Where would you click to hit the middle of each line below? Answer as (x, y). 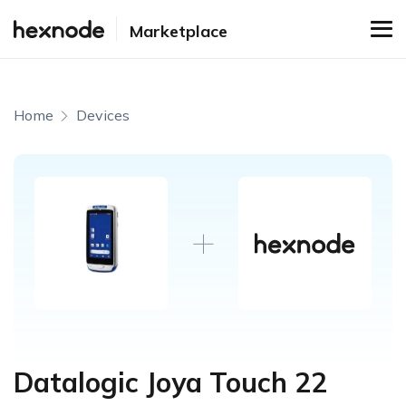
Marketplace (179, 31)
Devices (103, 115)
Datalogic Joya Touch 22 (170, 383)
